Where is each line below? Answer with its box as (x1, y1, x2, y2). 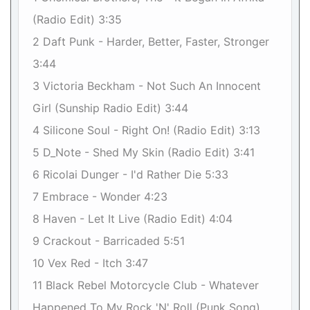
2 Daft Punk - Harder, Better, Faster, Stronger (33, 35, 269, 48)
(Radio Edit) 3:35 (33, 12, 122, 26)
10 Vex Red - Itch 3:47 (33, 256, 148, 270)
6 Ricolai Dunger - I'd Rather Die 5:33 (33, 167, 228, 181)
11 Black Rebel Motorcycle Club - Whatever (33, 278, 259, 292)
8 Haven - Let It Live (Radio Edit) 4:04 (33, 212, 232, 226)
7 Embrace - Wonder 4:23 (33, 190, 167, 203)
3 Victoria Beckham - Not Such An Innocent (33, 79, 261, 93)
